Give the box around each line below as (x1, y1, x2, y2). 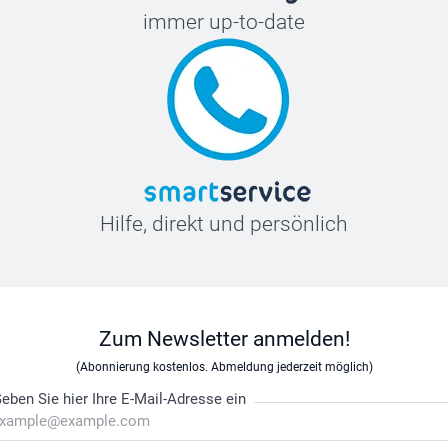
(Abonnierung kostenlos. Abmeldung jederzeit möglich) (75, 360, 373, 375)
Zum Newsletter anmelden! (98, 327, 350, 352)
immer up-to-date (143, 10, 305, 35)
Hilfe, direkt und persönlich (100, 212, 348, 237)
